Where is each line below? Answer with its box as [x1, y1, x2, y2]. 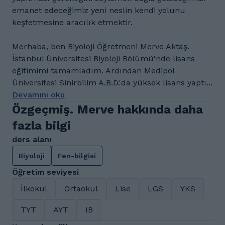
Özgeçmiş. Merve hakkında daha [12, 102, 203, 117]
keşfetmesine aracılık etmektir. [12, 18, 133, 27]
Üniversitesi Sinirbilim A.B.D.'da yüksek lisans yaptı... [12, 78, 212, 87]
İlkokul [21, 184, 47, 193]
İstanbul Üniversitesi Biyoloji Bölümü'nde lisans [12, 54, 195, 63]
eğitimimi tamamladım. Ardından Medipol [12, 66, 174, 75]
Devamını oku [12, 90, 65, 99]
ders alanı [12, 135, 51, 144]
